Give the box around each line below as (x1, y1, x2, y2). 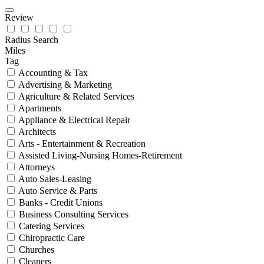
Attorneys (18, 162, 55, 173)
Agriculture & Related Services (18, 91, 134, 102)
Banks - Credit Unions (19, 197, 103, 208)
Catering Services (19, 221, 84, 232)
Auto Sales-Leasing (18, 174, 91, 184)
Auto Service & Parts (18, 186, 97, 196)
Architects (18, 127, 56, 137)
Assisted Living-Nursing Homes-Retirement (18, 150, 182, 161)
